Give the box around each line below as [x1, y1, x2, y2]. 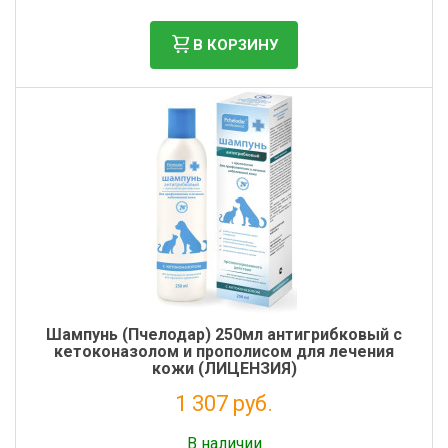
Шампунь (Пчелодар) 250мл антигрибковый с [46, 325, 402, 344]
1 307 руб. [175, 391, 273, 416]
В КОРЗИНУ [193, 35, 278, 54]
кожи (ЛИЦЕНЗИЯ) [151, 359, 297, 378]
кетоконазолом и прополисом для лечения [54, 342, 394, 361]
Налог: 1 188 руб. [176, 420, 272, 434]
